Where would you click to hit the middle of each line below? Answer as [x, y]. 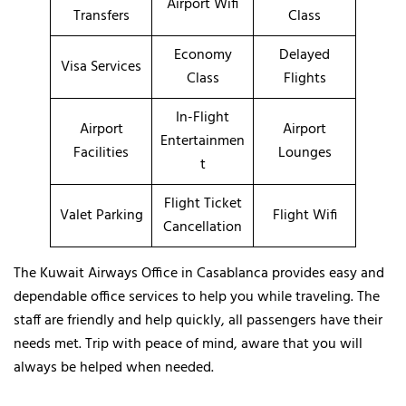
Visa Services [101, 67]
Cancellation [203, 227]
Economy [203, 55]
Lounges [304, 153]
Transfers [101, 16]
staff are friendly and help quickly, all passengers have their [198, 320]
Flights [304, 78]
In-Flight [203, 117]
